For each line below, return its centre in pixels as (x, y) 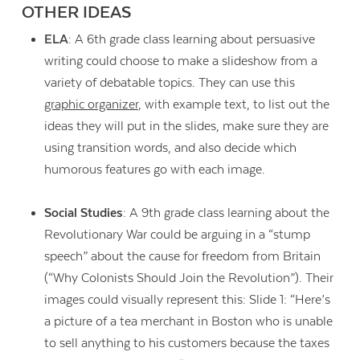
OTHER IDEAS (79, 13)
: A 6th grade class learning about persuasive (191, 40)
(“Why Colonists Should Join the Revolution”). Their (188, 278)
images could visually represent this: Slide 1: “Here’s (187, 300)
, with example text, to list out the (233, 105)
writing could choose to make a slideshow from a (180, 61)
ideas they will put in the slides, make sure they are (186, 127)
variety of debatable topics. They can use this (169, 83)
